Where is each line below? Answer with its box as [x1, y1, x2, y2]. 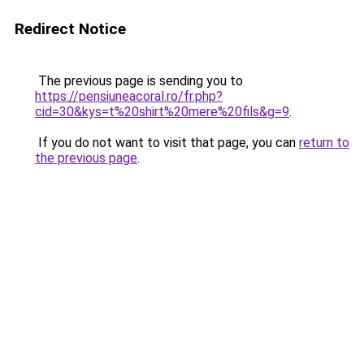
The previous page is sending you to [35, 73, 243, 89]
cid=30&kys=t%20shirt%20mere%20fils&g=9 [35, 104, 289, 119]
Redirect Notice [15, 19, 126, 38]
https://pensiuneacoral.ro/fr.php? [35, 89, 223, 104]
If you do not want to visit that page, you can [35, 135, 299, 150]
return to [299, 135, 349, 150]
